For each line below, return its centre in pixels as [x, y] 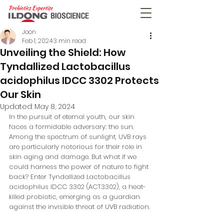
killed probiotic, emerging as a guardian [75, 197]
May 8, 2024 [55, 106]
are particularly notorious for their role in [76, 147]
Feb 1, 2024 [37, 41]
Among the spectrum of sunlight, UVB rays [79, 137]
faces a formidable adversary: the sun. [72, 127]
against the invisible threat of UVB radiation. [79, 207]
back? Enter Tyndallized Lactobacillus [71, 177]
